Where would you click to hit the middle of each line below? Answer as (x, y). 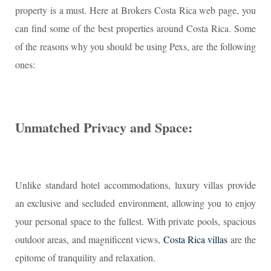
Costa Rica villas (195, 239)
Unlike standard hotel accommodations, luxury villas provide (135, 185)
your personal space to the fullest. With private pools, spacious (135, 221)
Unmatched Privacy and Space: (104, 127)
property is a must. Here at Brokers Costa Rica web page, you (135, 10)
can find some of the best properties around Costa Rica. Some (135, 28)
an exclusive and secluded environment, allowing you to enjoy (135, 203)
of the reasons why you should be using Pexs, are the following (135, 46)
